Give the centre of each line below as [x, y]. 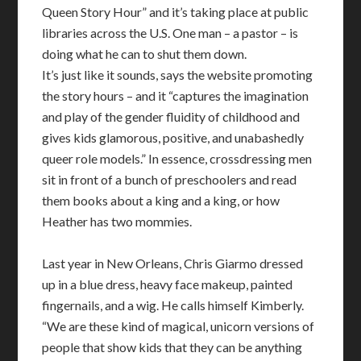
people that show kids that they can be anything [172, 347]
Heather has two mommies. [117, 221]
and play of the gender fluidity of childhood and [171, 116]
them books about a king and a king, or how [161, 200]
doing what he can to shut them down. [145, 54]
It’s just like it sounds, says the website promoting [178, 75]
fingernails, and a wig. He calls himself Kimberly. [173, 305]
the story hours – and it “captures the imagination [176, 95]
